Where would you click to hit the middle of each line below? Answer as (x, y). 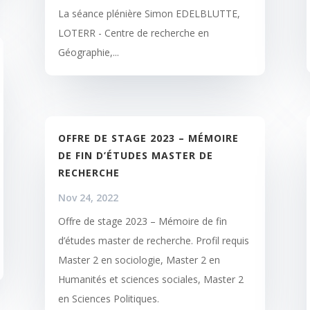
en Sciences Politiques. (108, 298)
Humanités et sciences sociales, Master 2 (151, 279)
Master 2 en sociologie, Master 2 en (139, 259)
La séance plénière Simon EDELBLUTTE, (149, 13)
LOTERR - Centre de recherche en (133, 33)
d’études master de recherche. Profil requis (153, 240)
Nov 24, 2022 (88, 197)
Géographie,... (88, 52)
